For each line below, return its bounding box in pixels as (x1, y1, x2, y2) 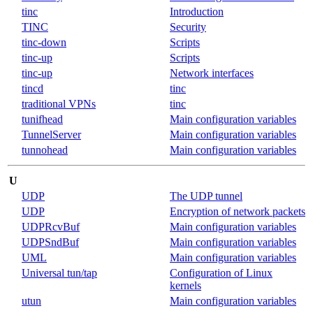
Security (170, 20, 206, 33)
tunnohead (22, 143, 68, 156)
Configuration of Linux (170, 266, 272, 279)
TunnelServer (22, 128, 81, 140)
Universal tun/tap (22, 266, 97, 279)
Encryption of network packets (170, 205, 305, 217)
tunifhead (22, 112, 63, 125)
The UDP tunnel (170, 189, 242, 202)
